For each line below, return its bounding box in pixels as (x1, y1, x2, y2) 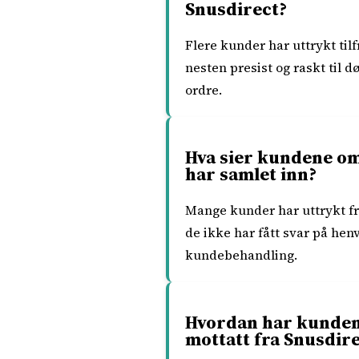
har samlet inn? (185, 162, 317, 186)
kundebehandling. (185, 246, 297, 264)
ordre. (185, 81, 222, 99)
